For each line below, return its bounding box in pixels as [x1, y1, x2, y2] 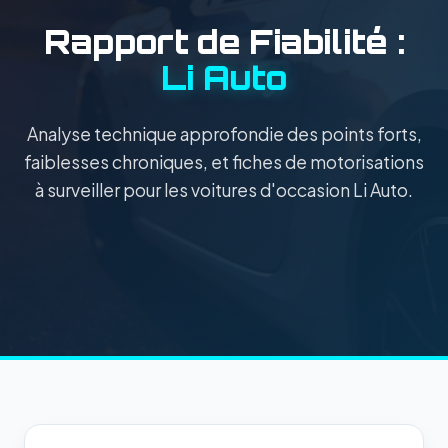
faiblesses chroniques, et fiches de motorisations [24, 150, 424, 173]
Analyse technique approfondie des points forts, [26, 122, 422, 145]
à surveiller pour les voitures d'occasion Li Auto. [35, 178, 413, 201]
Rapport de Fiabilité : [43, 21, 405, 62]
